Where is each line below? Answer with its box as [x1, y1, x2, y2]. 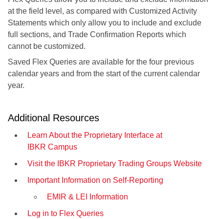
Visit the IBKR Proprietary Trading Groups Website [27, 159, 202, 168]
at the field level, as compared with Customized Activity [8, 7, 197, 16]
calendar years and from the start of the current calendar [8, 69, 200, 78]
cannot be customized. [8, 42, 86, 51]
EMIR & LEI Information [47, 193, 128, 201]
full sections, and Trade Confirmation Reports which [8, 30, 186, 39]
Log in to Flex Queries [27, 209, 104, 218]
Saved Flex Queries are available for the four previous [8, 58, 194, 66]
